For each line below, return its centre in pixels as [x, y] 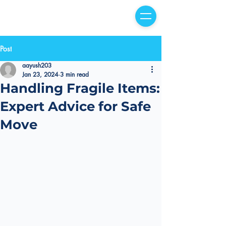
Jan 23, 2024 [40, 74]
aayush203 [37, 65]
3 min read [74, 74]
